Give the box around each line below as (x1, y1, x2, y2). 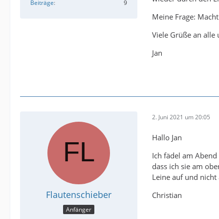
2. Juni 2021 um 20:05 (152, 112, 210, 121)
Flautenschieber (46, 189, 111, 201)
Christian (152, 190, 182, 200)
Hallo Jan (152, 132, 182, 143)
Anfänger (66, 205, 91, 214)
